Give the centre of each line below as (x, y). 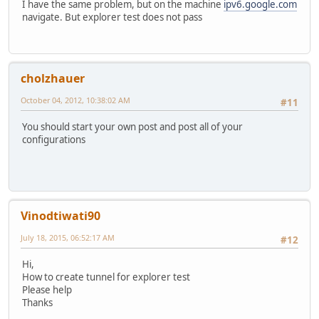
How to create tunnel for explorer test (106, 277)
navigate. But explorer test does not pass (112, 17)
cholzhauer (53, 78)
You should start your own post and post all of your (132, 127)
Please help (47, 290)
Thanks (37, 303)
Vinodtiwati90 (61, 215)
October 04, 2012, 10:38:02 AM (75, 100)
